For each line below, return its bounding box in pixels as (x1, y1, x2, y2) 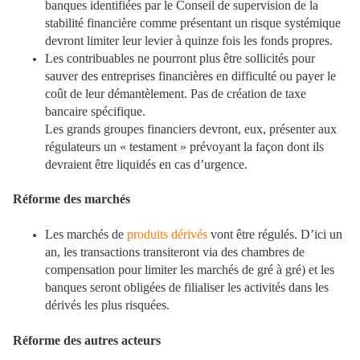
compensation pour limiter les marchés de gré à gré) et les (45, 263, 334, 277)
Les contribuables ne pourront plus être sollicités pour (45, 51, 315, 65)
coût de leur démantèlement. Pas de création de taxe (45, 86, 306, 100)
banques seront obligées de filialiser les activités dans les (45, 280, 329, 295)
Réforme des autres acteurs (13, 333, 161, 348)
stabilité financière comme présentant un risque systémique (45, 15, 341, 30)
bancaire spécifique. (45, 104, 145, 118)
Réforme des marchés (13, 192, 130, 207)
